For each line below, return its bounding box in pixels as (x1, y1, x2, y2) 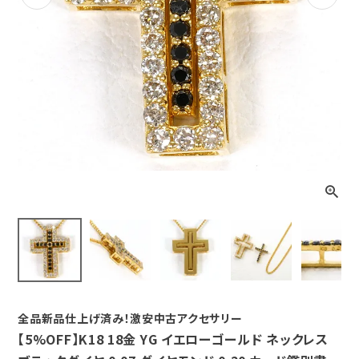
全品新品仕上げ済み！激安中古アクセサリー (18, 310, 243, 327)
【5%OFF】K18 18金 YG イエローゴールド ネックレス (18, 329, 329, 349)
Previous (27, 2, 47, 19)
